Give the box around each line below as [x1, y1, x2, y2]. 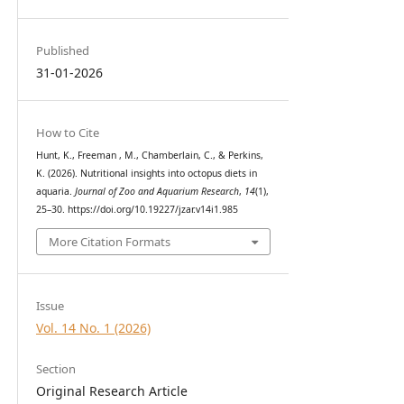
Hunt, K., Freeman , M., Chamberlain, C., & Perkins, [35, 149, 263, 162]
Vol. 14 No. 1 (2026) [35, 318, 151, 336]
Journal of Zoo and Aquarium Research [74, 185, 239, 198]
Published [35, 42, 89, 60]
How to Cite [35, 124, 99, 142]
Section [35, 360, 76, 377]
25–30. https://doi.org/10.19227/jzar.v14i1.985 [35, 203, 238, 216]
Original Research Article [35, 381, 188, 399]
